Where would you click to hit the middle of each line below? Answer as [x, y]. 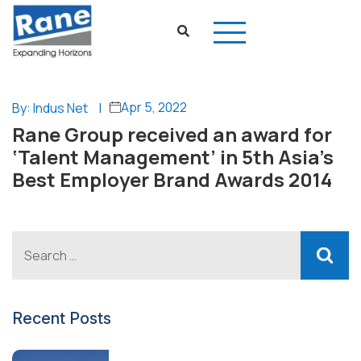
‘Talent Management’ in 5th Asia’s [173, 157]
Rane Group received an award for [172, 134]
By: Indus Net [50, 108]
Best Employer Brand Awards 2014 [172, 179]
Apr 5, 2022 [154, 107]
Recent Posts [62, 318]
